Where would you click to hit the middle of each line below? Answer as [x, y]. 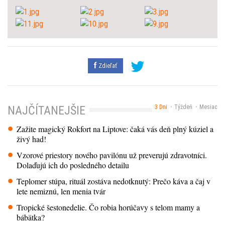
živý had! [32, 139]
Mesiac [208, 107]
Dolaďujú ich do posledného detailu [73, 165]
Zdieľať [107, 66]
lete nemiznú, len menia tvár [61, 191]
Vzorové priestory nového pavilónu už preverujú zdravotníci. [112, 155]
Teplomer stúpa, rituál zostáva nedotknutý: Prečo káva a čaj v [114, 181]
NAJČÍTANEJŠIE [46, 110]
